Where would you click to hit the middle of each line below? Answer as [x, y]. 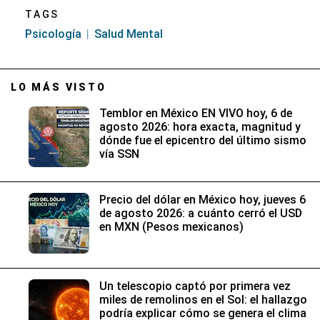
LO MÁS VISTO [59, 87]
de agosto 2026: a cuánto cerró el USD [201, 214]
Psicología [53, 34]
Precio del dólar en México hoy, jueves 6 [202, 200]
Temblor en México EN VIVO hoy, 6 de [196, 114]
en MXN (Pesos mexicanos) [171, 227]
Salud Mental [129, 34]
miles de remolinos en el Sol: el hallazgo [203, 300]
